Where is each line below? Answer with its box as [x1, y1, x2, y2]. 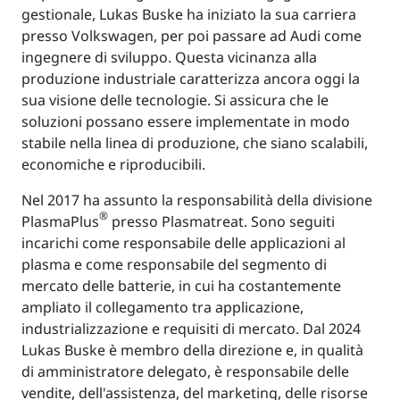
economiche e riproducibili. [21, 154, 205, 174]
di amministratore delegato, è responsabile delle [21, 361, 349, 381]
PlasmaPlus [21, 211, 99, 231]
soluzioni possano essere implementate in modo [21, 111, 350, 131]
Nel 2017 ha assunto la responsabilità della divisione [21, 189, 372, 210]
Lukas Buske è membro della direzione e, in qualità [21, 339, 363, 360]
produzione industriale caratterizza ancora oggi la [21, 68, 360, 88]
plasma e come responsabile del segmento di [21, 254, 327, 274]
